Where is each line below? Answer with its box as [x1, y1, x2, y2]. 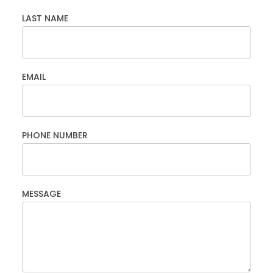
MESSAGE [22, 188, 61, 200]
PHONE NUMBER [22, 129, 88, 141]
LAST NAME [22, 12, 68, 24]
